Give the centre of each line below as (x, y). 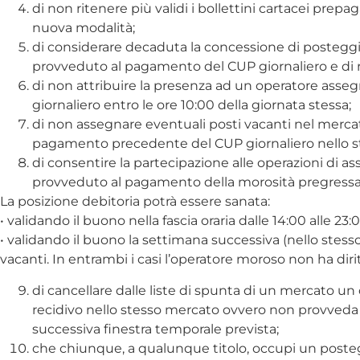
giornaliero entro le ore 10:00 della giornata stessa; (192, 105)
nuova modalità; (84, 28)
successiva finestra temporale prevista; (155, 329)
